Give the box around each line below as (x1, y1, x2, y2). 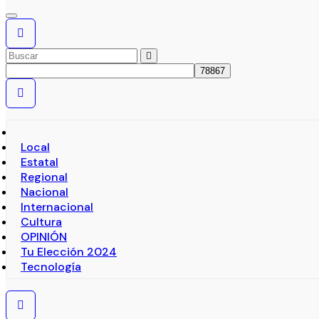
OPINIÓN (21, 229, 67, 245)
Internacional (21, 199, 93, 215)
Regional (21, 169, 68, 185)
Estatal (21, 155, 58, 170)
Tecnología (21, 259, 81, 275)
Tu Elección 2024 (21, 244, 117, 260)
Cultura (21, 214, 62, 230)
